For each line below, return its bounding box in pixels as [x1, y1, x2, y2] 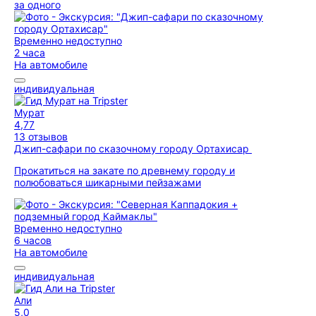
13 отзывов [14, 130, 68, 142]
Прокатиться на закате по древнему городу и [14, 164, 235, 176]
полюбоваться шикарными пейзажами [14, 176, 201, 188]
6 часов [14, 234, 51, 246]
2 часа [14, 47, 45, 59]
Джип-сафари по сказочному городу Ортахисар [14, 142, 252, 154]
